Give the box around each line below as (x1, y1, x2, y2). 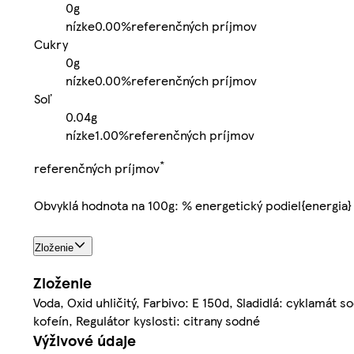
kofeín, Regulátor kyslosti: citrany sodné (33, 311, 260, 330)
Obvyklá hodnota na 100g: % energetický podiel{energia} (34, 195, 352, 214)
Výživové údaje (33, 330, 136, 352)
